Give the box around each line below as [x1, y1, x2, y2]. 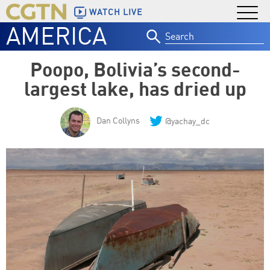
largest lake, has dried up [24, 76, 246, 101]
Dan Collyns [96, 115, 140, 125]
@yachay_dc [165, 116, 210, 127]
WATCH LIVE [89, 7, 142, 17]
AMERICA [6, 20, 107, 51]
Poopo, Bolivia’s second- [30, 57, 240, 81]
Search [165, 21, 193, 33]
